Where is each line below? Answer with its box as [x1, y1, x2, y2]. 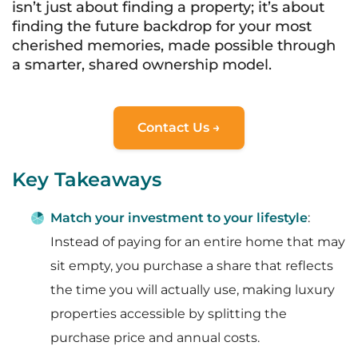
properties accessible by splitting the [50, 306, 287, 321]
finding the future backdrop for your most [12, 18, 312, 35]
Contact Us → [137, 120, 221, 135]
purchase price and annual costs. [50, 330, 260, 345]
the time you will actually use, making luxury [50, 282, 335, 297]
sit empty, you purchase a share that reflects [50, 258, 333, 273]
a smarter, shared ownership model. [12, 56, 272, 74]
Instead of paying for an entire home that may [50, 234, 345, 249]
